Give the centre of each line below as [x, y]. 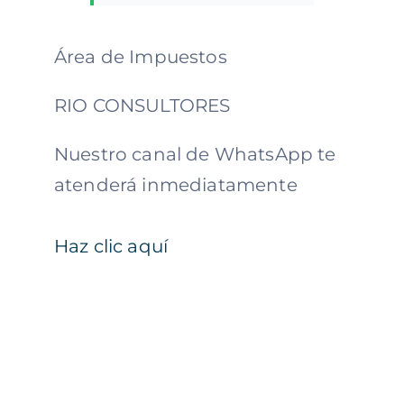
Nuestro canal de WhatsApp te [195, 154]
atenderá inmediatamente [175, 184]
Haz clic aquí [111, 246]
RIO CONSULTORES [142, 105]
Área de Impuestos [140, 56]
